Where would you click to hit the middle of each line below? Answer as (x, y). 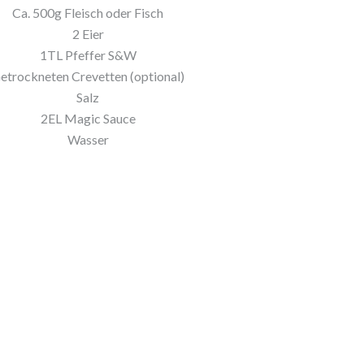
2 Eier (88, 33)
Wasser (88, 139)
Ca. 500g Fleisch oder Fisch (88, 12)
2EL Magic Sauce (88, 118)
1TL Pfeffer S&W (88, 54)
